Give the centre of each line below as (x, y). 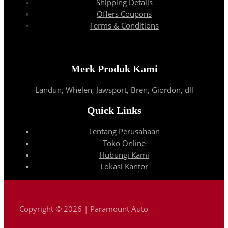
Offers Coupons (124, 13)
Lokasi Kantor (124, 166)
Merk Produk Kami (114, 68)
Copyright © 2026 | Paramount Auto (84, 208)
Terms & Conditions (124, 25)
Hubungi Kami (124, 154)
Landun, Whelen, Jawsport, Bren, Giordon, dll (114, 89)
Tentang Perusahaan (124, 131)
